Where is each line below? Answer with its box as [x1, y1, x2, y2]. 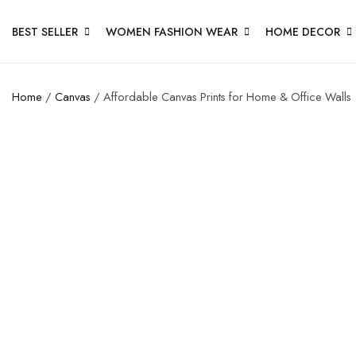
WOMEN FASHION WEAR [106, 23, 238, 40]
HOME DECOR [265, 23, 340, 40]
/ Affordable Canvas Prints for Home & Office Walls [91, 88, 351, 105]
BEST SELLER [12, 23, 78, 40]
